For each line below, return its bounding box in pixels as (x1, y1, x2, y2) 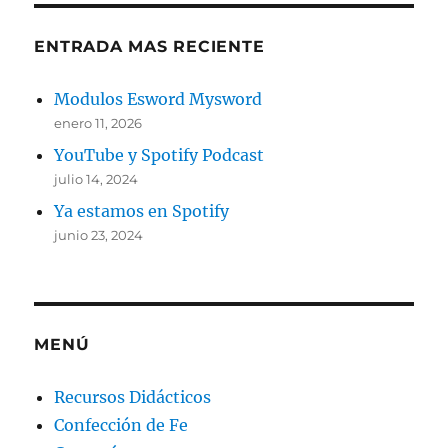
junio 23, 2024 (54, 226, 144, 243)
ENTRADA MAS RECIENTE (34, 36, 265, 56)
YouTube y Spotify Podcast (54, 144, 265, 165)
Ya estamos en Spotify (54, 200, 230, 221)
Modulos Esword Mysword (54, 88, 263, 109)
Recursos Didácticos (54, 386, 212, 407)
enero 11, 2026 (54, 114, 143, 131)
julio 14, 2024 (54, 170, 139, 187)
